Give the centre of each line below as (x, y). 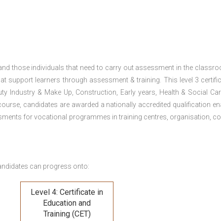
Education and (67, 203)
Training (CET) (67, 214)
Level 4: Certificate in (67, 192)
